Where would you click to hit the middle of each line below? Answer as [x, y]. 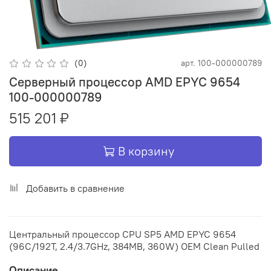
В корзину [146, 151]
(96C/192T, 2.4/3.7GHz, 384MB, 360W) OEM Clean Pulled [134, 247]
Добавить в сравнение [75, 188]
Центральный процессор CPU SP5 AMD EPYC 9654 [66, 234]
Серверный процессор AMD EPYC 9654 [125, 82]
